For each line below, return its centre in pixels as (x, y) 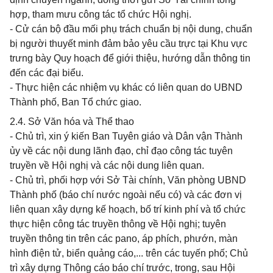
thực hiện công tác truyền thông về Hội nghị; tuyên (118, 224)
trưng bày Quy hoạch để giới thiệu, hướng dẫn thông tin (130, 58)
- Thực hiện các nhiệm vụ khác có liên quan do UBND (126, 87)
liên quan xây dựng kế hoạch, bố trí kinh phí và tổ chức (128, 209)
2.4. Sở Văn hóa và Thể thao (72, 122)
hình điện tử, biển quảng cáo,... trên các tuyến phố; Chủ (129, 253)
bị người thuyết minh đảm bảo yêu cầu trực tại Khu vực (129, 44)
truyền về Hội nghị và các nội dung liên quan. (107, 165)
